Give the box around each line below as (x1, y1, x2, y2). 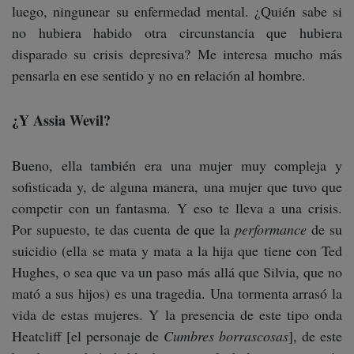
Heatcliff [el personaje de (12, 326, 164, 346)
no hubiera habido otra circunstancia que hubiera (12, 23, 342, 43)
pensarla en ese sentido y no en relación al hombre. (12, 66, 306, 85)
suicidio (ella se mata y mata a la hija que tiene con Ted (12, 241, 342, 261)
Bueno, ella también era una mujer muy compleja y (12, 156, 342, 175)
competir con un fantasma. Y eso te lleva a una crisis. (12, 198, 342, 218)
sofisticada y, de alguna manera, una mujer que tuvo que (12, 177, 342, 197)
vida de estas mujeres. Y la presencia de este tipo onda (12, 305, 342, 325)
